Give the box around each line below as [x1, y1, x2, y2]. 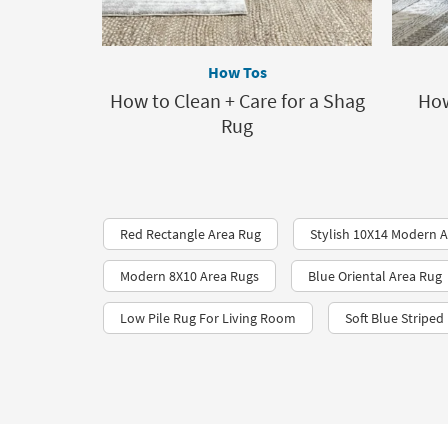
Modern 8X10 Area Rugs [120, 267, 259, 285]
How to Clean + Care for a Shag [109, 88, 365, 113]
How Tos [207, 62, 267, 82]
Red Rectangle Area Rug [120, 225, 261, 243]
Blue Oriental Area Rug [308, 267, 442, 285]
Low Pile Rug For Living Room [120, 309, 296, 327]
